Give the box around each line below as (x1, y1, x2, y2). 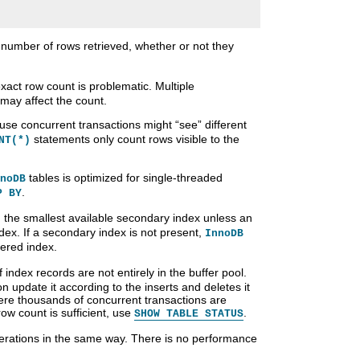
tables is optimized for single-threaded (26, 170, 223, 184)
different (202, 117, 247, 131)
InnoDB (205, 227, 243, 239)
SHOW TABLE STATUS (134, 307, 243, 320)
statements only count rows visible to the (31, 132, 239, 145)
